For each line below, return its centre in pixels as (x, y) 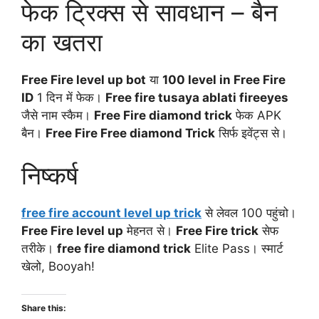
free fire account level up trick (111, 213)
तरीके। (39, 249)
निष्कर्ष (50, 176)
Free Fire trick (217, 231)
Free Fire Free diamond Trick (130, 133)
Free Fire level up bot (84, 79)
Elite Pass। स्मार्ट (237, 249)
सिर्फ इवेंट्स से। (251, 133)
